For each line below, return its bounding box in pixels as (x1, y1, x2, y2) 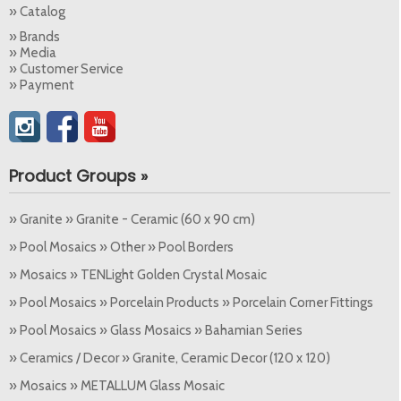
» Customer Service (9, 60, 124, 77)
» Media (9, 44, 56, 61)
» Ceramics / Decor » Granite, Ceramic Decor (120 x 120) (9, 349, 330, 366)
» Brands (9, 28, 60, 45)
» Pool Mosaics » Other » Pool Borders (9, 238, 234, 255)
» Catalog (9, 3, 65, 20)
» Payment (9, 76, 74, 93)
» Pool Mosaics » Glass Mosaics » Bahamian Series (9, 321, 303, 338)
